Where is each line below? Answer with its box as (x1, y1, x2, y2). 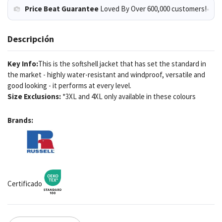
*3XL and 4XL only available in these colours (62, 91, 196, 101)
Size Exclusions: (7, 91, 62, 101)
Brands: (7, 115, 33, 125)
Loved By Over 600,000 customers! (100, 3, 207, 13)
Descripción (7, 33, 54, 45)
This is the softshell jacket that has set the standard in (38, 58, 206, 68)
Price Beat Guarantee (25, 3, 99, 13)
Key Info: (7, 58, 38, 68)
